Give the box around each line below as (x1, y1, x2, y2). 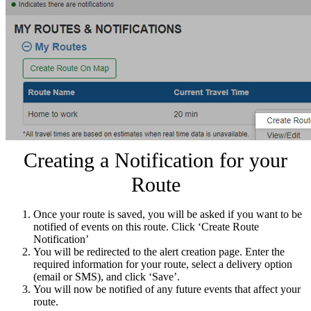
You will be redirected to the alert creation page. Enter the (33, 245, 285, 258)
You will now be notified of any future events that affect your (33, 283, 301, 295)
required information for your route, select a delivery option (33, 258, 292, 270)
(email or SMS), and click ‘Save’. (33, 270, 180, 283)
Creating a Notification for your (24, 148, 287, 172)
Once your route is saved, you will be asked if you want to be (33, 208, 302, 220)
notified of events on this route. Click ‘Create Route (33, 220, 259, 233)
